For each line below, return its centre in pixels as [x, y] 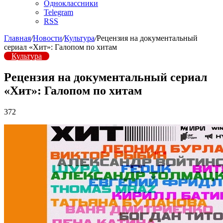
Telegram [58, 12]
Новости [48, 38]
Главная [17, 38]
